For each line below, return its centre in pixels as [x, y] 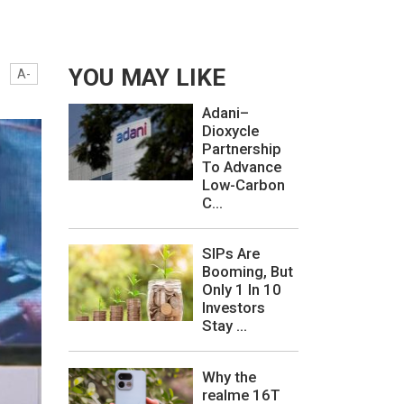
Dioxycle [230, 131]
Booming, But [248, 272]
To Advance [242, 167]
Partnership [242, 149]
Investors [234, 308]
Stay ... [225, 326]
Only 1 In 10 [242, 290]
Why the [229, 376]
